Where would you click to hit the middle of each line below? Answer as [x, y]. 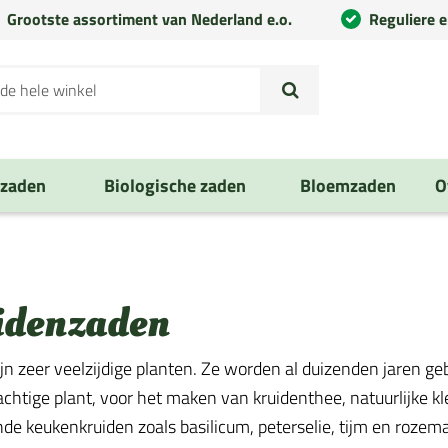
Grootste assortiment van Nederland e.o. [149, 19]
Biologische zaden [174, 185]
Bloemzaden [348, 185]
